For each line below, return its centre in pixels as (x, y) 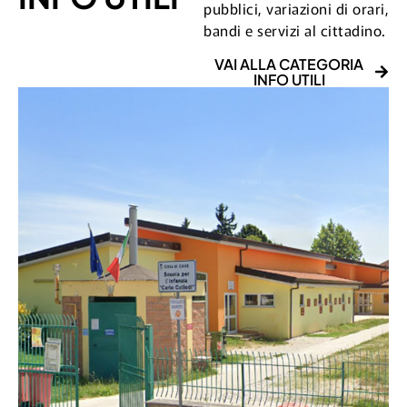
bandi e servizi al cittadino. (295, 30)
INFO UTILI (289, 79)
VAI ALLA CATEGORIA (289, 64)
